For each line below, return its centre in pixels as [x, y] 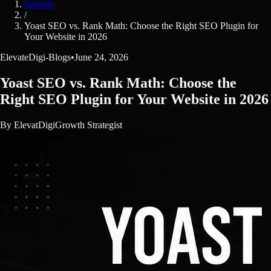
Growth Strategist [89, 125]
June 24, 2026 [101, 57]
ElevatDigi [34, 125]
